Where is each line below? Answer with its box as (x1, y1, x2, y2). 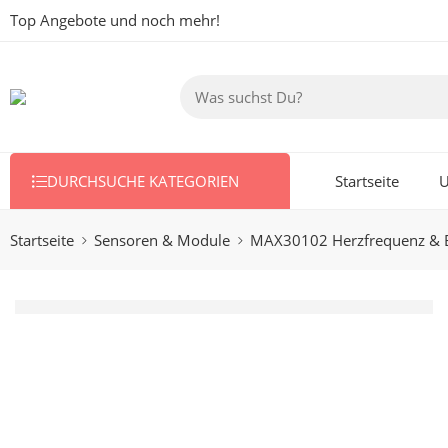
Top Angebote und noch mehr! (10, 11, 220, 30)
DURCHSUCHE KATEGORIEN (47, 171, 239, 191)
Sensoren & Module (94, 230, 230, 250)
